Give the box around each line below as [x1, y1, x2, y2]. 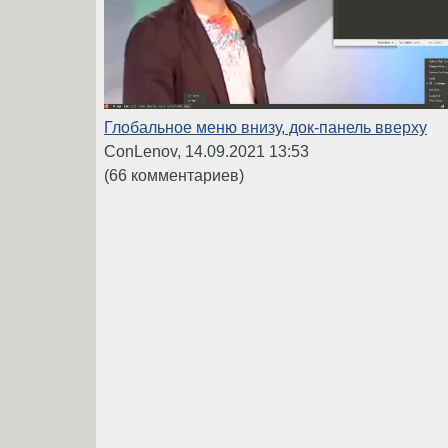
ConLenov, [104, 142, 185, 160]
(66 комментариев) [104, 166, 244, 184]
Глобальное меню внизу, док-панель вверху [104, 118, 427, 136]
